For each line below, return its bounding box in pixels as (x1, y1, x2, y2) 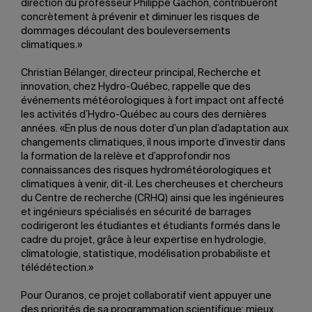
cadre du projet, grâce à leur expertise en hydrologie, (21, 235, 266, 245)
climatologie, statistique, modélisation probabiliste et (21, 249, 271, 259)
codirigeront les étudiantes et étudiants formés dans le (21, 221, 281, 231)
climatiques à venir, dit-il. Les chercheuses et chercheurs (21, 180, 283, 189)
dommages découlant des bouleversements (21, 26, 231, 36)
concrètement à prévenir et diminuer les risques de (21, 13, 260, 22)
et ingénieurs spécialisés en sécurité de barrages (21, 208, 251, 217)
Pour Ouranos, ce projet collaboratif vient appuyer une (21, 291, 272, 301)
